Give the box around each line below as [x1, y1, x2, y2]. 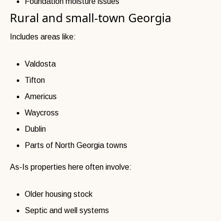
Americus [25, 92, 57, 101]
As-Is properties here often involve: [10, 162, 132, 171]
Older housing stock [25, 189, 93, 198]
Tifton [25, 75, 45, 84]
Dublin [25, 124, 46, 133]
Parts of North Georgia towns [25, 141, 127, 149]
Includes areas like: [10, 32, 76, 41]
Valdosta [25, 59, 56, 68]
